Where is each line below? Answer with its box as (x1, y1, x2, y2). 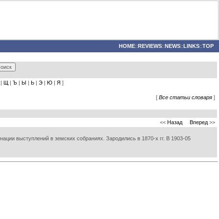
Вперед (190, 119, 208, 125)
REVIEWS (138, 43, 162, 49)
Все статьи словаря (159, 94, 212, 100)
